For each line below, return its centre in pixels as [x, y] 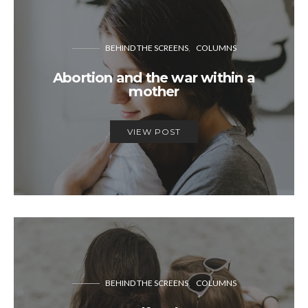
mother [154, 91]
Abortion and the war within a [154, 77]
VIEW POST [154, 131]
